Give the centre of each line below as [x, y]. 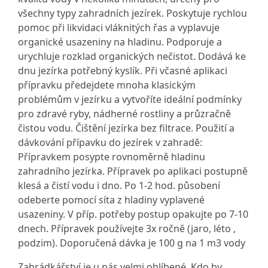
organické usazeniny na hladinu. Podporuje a [120, 42]
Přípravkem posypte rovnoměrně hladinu [112, 156]
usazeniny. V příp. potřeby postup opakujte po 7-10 [133, 214]
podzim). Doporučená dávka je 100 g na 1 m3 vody [132, 243]
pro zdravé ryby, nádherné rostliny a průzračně [124, 113]
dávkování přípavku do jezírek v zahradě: [110, 142]
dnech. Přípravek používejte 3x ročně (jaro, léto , [127, 228]
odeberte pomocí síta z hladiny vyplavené [111, 200]
